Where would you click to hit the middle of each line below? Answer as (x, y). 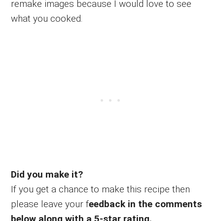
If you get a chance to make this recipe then (101, 189)
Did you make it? (47, 174)
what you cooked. (47, 18)
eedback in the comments (146, 204)
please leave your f (50, 204)
